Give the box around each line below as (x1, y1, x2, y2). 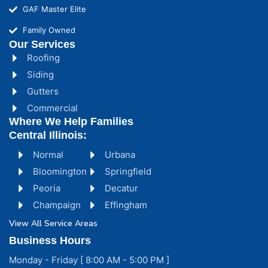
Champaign (33, 199, 81, 211)
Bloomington (33, 166, 87, 177)
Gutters (27, 86, 59, 97)
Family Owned (22, 25, 75, 35)
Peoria (33, 182, 60, 194)
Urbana (105, 149, 135, 160)
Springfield (105, 166, 151, 177)
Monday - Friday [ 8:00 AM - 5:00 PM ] (9, 254, 169, 266)
